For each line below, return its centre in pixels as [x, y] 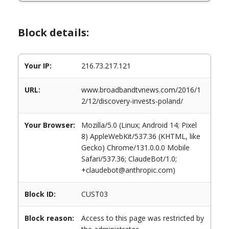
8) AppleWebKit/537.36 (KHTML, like [141, 136]
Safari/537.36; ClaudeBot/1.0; [129, 159]
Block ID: [40, 194]
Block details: [53, 32]
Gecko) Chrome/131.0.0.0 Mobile [135, 147]
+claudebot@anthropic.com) [128, 170]
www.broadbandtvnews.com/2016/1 [141, 90]
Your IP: [38, 66]
